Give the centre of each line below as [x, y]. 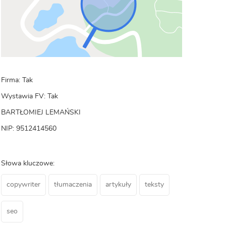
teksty [154, 185]
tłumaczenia [73, 185]
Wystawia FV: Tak [30, 96]
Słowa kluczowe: [28, 163]
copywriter [23, 185]
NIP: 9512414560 [29, 129]
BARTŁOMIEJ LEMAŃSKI [41, 112]
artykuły [118, 185]
